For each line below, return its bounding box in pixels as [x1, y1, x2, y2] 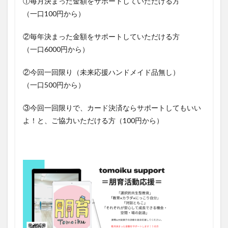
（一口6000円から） [23, 45, 89, 54]
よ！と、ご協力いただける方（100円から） [23, 116, 163, 125]
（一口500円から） [23, 80, 85, 90]
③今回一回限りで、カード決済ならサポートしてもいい [23, 103, 201, 112]
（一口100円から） [23, 9, 85, 18]
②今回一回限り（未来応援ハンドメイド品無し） [23, 68, 180, 77]
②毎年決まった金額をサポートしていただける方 [23, 32, 180, 41]
